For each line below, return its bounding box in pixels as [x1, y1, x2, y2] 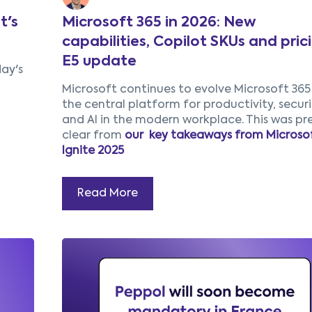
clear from [61, 130, 125, 142]
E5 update [61, 55, 136, 70]
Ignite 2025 [61, 146, 124, 157]
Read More [77, 188, 138, 200]
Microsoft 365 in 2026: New [61, 16, 256, 31]
